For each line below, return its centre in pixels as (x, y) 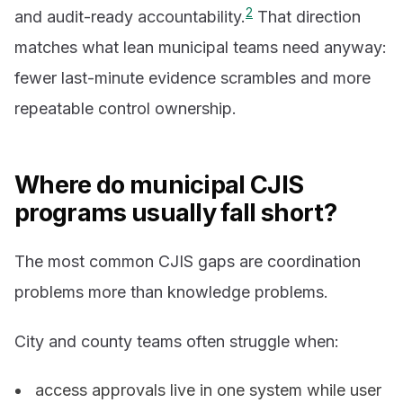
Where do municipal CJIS (159, 185)
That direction (307, 17)
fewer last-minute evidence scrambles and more (193, 78)
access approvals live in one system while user (209, 390)
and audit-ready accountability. (130, 17)
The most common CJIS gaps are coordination (188, 261)
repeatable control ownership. (125, 109)
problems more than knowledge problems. (171, 291)
